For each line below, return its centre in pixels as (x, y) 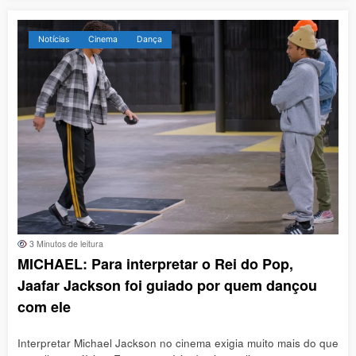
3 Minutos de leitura (65, 243)
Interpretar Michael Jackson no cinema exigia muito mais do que (178, 343)
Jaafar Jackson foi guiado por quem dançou (167, 285)
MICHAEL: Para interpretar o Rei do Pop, (155, 263)
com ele (44, 306)
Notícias (54, 39)
